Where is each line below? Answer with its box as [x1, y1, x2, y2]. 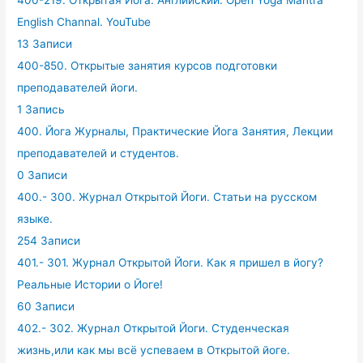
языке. [17, 212, 53, 226]
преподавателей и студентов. [17, 147, 180, 160]
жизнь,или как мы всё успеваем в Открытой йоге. [17, 344, 291, 357]
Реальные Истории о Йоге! [17, 278, 164, 292]
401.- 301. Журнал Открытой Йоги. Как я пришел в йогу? [17, 256, 324, 270]
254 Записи [17, 234, 81, 248]
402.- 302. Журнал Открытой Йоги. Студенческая [17, 322, 290, 335]
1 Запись [17, 103, 66, 117]
